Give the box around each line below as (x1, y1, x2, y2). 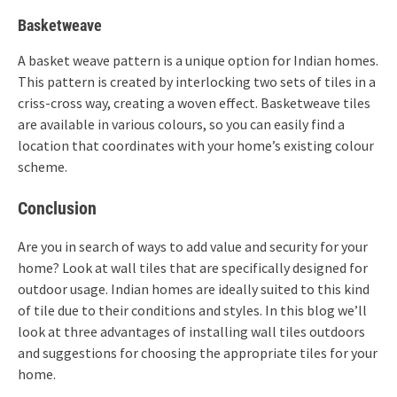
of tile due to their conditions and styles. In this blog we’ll (18, 300, 367, 319)
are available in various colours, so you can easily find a (18, 114, 345, 133)
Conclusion (18, 197, 97, 219)
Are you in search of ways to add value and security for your (18, 237, 368, 255)
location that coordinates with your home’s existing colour (18, 136, 374, 154)
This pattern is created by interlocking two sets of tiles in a (18, 72, 376, 90)
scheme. (18, 157, 67, 175)
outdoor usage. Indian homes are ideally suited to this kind (18, 279, 370, 298)
